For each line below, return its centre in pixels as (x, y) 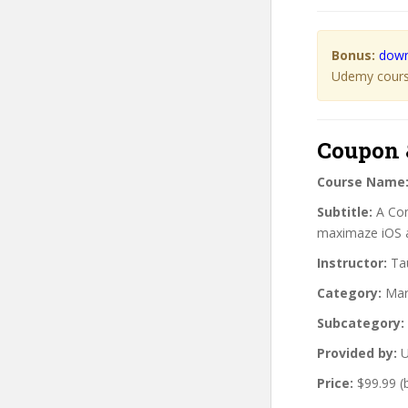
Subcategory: (361, 322)
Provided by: (357, 352)
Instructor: (352, 262)
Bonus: (353, 55)
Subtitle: (345, 211)
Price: (335, 382)
